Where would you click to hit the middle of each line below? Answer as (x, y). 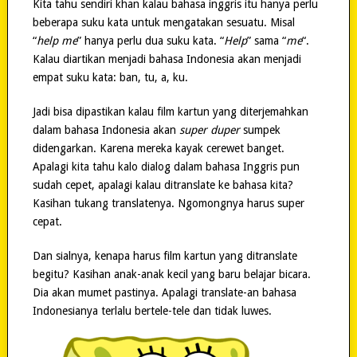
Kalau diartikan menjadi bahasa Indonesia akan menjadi (167, 59)
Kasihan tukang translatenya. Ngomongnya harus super (168, 203)
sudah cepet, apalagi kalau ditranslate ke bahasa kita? (163, 184)
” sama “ (266, 40)
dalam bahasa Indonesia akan (106, 129)
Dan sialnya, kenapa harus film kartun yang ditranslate (165, 255)
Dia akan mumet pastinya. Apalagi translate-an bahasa (164, 292)
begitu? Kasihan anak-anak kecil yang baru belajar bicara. (171, 274)
